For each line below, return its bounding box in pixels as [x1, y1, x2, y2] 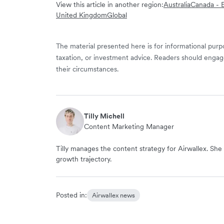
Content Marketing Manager [84, 121, 174, 131]
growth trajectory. [56, 154, 111, 163]
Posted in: [56, 190, 87, 199]
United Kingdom [56, 10, 107, 19]
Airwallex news [92, 190, 135, 199]
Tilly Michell [84, 111, 124, 120]
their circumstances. [56, 64, 118, 73]
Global [107, 10, 127, 19]
